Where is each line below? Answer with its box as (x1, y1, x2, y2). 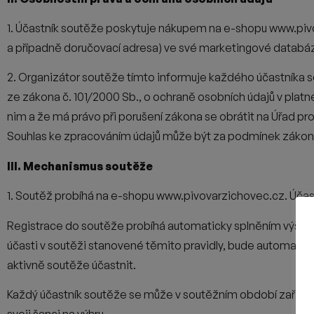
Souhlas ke (7, 129, 64, 144)
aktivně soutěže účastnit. (7, 257, 136, 272)
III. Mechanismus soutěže (7, 158, 153, 173)
